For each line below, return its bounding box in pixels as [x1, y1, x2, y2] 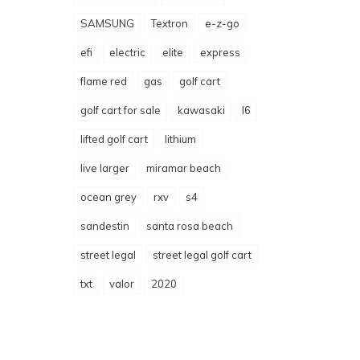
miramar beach [146, 162, 221, 174]
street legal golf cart [153, 248, 252, 261]
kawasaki [178, 104, 225, 117]
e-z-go [205, 17, 239, 30]
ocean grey [80, 190, 137, 203]
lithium [165, 133, 196, 145]
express [200, 46, 240, 59]
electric [109, 46, 145, 59]
